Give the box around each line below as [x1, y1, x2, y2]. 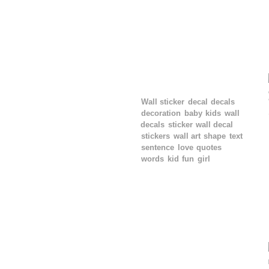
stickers [141, 131, 171, 141]
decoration [141, 109, 181, 118]
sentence [141, 143, 175, 153]
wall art [173, 131, 201, 141]
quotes [196, 143, 222, 153]
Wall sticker [141, 97, 185, 107]
